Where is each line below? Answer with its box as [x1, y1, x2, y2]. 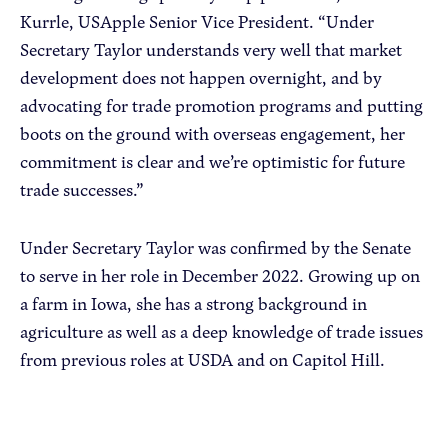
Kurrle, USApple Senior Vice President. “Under [20, 10, 374, 33]
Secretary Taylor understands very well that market [20, 38, 402, 61]
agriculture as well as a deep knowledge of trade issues [20, 320, 423, 343]
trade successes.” [20, 178, 144, 201]
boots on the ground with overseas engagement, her [20, 122, 405, 145]
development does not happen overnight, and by [20, 66, 382, 89]
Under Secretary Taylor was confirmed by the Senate [20, 236, 411, 259]
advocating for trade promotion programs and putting [20, 94, 423, 117]
